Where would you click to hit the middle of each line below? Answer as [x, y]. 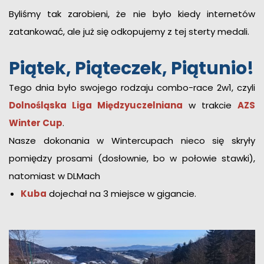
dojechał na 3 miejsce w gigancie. [121, 194]
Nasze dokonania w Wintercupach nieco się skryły [132, 141]
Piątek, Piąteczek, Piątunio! [131, 68]
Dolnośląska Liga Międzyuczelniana [96, 105]
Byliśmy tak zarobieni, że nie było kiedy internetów [132, 14]
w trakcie [210, 105]
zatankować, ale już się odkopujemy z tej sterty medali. [129, 32]
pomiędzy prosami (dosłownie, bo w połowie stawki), [132, 158]
